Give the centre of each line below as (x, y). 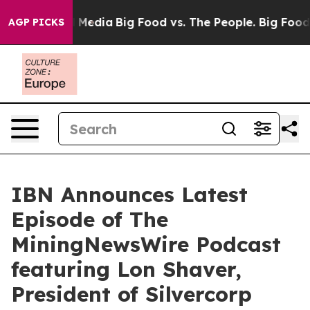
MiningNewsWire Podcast (146, 244)
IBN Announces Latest (129, 194)
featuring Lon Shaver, (126, 269)
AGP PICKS (36, 22)
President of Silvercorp (131, 294)
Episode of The (90, 219)
